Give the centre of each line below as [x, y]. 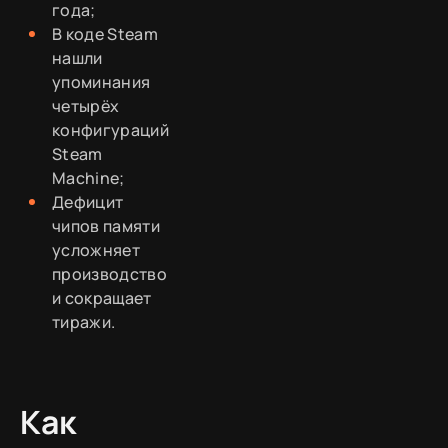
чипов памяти [106, 225]
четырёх [86, 105]
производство [109, 273]
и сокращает [102, 297]
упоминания [101, 81]
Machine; [88, 177]
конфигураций [110, 129]
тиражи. [84, 321]
